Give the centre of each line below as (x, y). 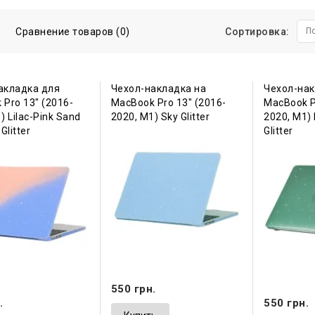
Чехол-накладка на (159, 89)
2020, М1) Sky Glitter (160, 117)
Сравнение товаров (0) (73, 32)
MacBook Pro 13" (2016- (168, 103)
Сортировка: (257, 32)
